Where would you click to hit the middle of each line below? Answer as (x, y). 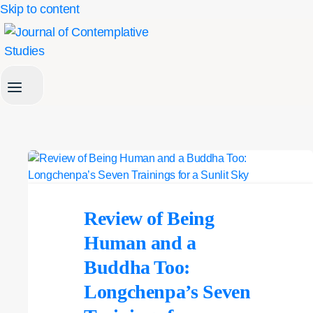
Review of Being (149, 219)
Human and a (140, 243)
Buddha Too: (137, 268)
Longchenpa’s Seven (167, 292)
